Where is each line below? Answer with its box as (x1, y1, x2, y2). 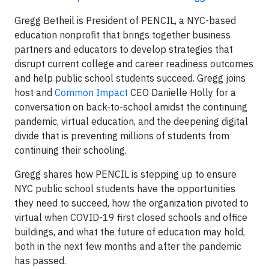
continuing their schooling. (14, 144, 127, 156)
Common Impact (55, 86, 128, 98)
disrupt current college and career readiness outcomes (14, 58, 253, 70)
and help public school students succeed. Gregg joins (14, 72, 246, 84)
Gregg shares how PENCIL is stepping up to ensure (14, 168, 237, 180)
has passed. (14, 255, 66, 267)
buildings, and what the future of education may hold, (14, 226, 245, 238)
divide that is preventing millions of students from (14, 130, 229, 142)
